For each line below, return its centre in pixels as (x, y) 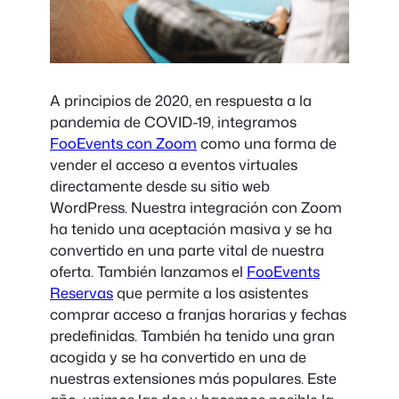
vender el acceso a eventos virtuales (174, 165)
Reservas (81, 293)
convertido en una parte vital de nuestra (187, 250)
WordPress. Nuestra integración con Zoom (196, 208)
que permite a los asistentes (211, 293)
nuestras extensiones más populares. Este (193, 379)
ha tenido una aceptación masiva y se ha (191, 229)
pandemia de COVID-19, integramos (173, 122)
